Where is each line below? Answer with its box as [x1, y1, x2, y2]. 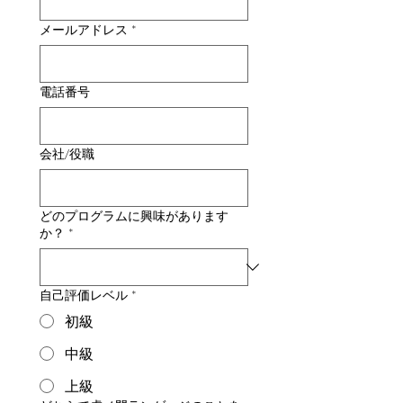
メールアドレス [40, 22, 128, 37]
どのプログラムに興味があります [40, 208, 228, 223]
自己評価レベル [40, 287, 128, 302]
